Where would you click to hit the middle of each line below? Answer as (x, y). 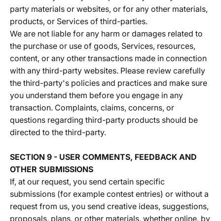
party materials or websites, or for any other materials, (109, 9)
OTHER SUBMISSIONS (52, 169)
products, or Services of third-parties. (79, 21)
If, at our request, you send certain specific (87, 182)
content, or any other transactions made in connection (108, 58)
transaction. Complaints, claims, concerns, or (92, 108)
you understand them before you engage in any (96, 95)
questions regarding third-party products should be (104, 120)
